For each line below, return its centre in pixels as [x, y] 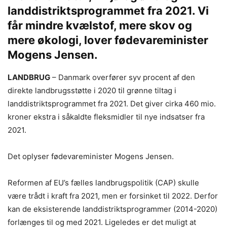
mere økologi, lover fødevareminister [108, 40]
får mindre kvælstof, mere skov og [100, 25]
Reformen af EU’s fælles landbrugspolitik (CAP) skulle [103, 183]
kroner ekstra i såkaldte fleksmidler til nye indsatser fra [106, 117]
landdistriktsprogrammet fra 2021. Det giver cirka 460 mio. [112, 104]
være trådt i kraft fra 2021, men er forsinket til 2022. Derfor [113, 196]
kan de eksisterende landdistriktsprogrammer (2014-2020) [112, 209]
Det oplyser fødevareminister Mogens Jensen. [91, 156]
